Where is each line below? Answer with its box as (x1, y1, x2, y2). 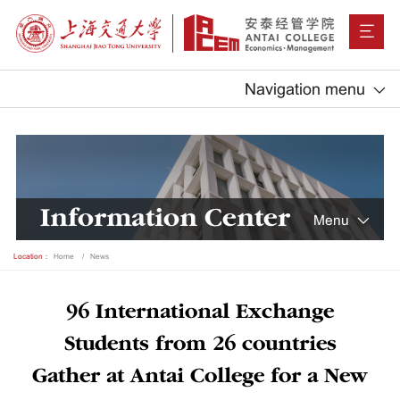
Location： (13, 251, 50, 261)
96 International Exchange (66, 302, 334, 323)
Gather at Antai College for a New (32, 366, 368, 387)
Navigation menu (245, 79, 365, 98)
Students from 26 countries (63, 334, 337, 355)
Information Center (40, 206, 290, 232)
